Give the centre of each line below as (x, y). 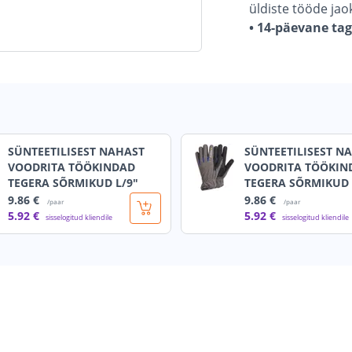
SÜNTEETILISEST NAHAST (76, 152)
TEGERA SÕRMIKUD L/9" (73, 183)
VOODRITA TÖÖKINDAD (71, 167)
